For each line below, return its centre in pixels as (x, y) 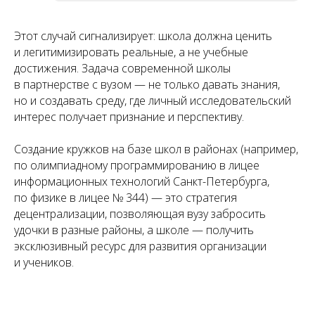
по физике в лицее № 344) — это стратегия (126, 197)
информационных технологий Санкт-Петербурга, (142, 181)
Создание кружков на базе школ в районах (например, (156, 149)
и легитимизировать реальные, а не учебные (131, 52)
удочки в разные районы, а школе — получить (134, 230)
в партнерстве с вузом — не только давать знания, (147, 84)
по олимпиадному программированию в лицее (137, 165)
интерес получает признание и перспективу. (129, 116)
